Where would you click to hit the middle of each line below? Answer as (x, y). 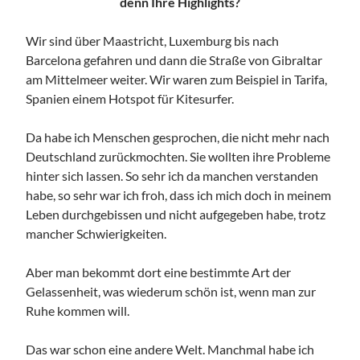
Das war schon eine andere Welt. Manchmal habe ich (170, 349)
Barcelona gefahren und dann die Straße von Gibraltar (174, 59)
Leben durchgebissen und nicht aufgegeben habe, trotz (176, 214)
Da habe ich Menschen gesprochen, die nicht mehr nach (178, 137)
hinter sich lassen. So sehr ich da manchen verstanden (172, 175)
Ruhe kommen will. (78, 310)
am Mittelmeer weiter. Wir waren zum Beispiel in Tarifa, (177, 79)
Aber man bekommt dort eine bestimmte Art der (159, 272)
